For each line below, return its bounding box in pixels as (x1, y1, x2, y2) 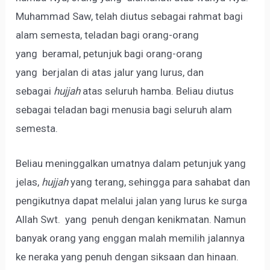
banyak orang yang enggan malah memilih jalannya (16, 231, 245, 244)
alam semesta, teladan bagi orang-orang (16, 28, 199, 41)
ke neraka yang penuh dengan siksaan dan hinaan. (16, 250, 239, 263)
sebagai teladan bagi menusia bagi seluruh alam (16, 103, 233, 116)
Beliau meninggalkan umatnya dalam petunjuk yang (16, 157, 246, 169)
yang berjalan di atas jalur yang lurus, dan (16, 66, 204, 78)
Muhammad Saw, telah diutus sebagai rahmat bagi (16, 10, 243, 22)
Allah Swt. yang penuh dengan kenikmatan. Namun (16, 213, 246, 225)
